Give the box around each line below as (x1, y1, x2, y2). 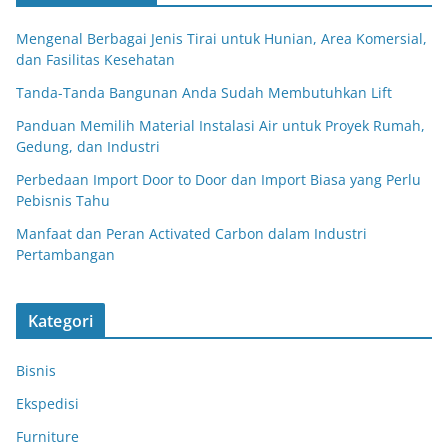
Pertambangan (16, 245, 115, 265)
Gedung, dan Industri (16, 137, 160, 157)
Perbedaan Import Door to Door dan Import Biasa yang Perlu (16, 170, 421, 190)
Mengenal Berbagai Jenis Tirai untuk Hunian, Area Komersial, (16, 29, 427, 49)
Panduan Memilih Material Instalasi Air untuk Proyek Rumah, (16, 116, 425, 136)
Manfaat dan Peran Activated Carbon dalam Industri (16, 224, 367, 244)
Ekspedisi (16, 394, 79, 414)
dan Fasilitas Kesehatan (16, 50, 175, 70)
